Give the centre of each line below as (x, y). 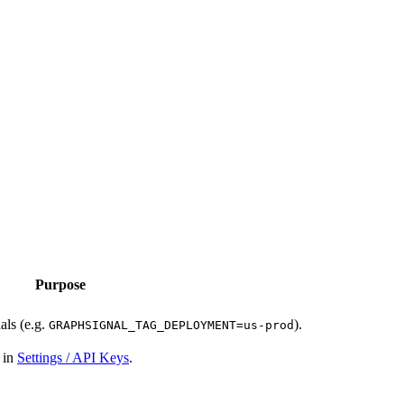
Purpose (60, 284)
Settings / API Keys (73, 357)
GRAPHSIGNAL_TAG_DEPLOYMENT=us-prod (171, 325)
